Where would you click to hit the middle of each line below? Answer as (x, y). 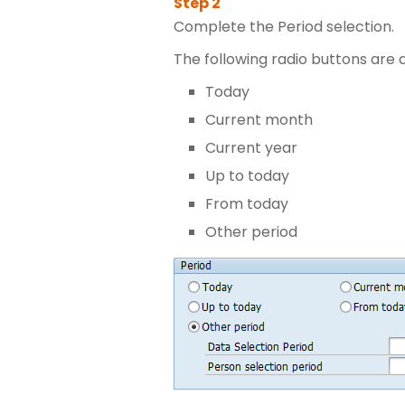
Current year (251, 148)
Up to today (247, 176)
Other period (251, 232)
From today (247, 204)
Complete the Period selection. (284, 27)
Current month (259, 120)
